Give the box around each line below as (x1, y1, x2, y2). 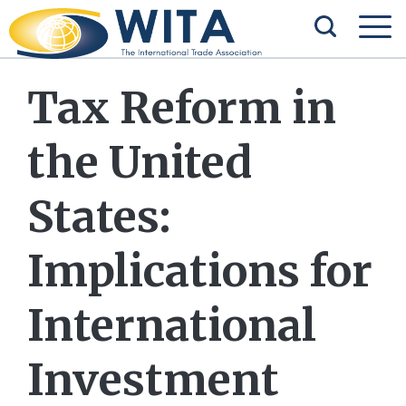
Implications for (27, 244, 372, 298)
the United (27, 135, 252, 189)
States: (27, 189, 171, 244)
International (27, 298, 316, 353)
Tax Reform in (27, 81, 336, 135)
